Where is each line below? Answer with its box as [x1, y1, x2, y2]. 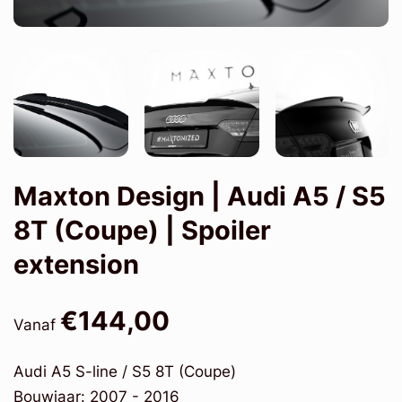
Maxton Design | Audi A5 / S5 [13, 179, 386, 212]
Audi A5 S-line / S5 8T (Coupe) [13, 362, 236, 380]
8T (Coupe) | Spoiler [13, 214, 271, 246]
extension [13, 248, 139, 280]
